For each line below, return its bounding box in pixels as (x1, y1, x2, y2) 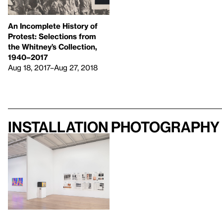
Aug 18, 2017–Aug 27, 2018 (8, 63, 98, 72)
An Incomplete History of (8, 21, 98, 31)
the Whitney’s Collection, (8, 42, 97, 52)
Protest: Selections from (8, 32, 96, 41)
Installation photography (8, 118, 220, 136)
